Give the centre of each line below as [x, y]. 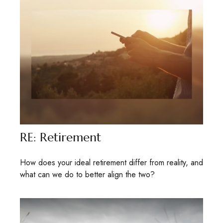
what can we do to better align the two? [87, 175]
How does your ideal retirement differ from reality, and [111, 163]
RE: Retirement [60, 138]
